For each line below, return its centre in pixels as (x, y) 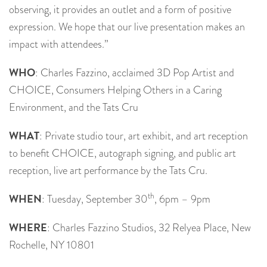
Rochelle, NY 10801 (52, 245)
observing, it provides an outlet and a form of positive (120, 10)
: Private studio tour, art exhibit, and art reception (144, 136)
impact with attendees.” (59, 44)
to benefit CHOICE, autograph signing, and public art (122, 153)
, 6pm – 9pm (182, 199)
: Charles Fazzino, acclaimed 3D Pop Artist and (135, 73)
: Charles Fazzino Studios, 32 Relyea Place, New (149, 228)
